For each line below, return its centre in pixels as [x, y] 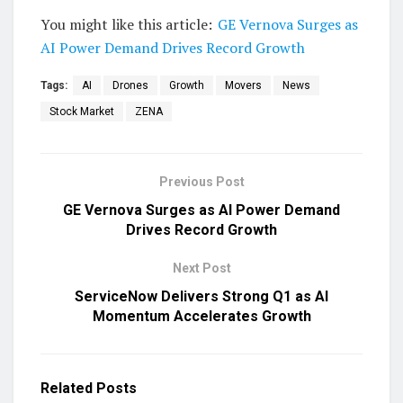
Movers [243, 85]
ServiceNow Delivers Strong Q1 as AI [201, 296]
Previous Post [201, 181]
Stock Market [82, 111]
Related [67, 388]
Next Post [201, 268]
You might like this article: [126, 24]
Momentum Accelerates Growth [201, 316]
